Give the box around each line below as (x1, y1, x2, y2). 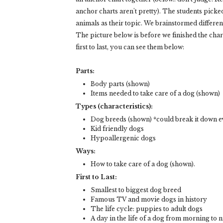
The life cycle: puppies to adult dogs (91, 205, 203, 213)
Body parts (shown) (91, 80, 150, 88)
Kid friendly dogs (91, 125, 144, 133)
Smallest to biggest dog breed (91, 186, 181, 194)
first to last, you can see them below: (76, 43, 184, 51)
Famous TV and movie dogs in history (91, 196, 207, 204)
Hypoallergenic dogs (91, 134, 156, 142)
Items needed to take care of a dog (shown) (91, 90, 220, 98)
